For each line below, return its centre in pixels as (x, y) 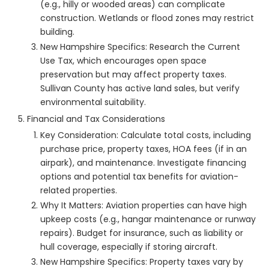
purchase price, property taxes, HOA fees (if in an (144, 149)
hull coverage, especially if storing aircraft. (129, 247)
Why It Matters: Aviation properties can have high (144, 206)
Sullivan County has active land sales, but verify (140, 89)
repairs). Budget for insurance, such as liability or (142, 233)
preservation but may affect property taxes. (133, 75)
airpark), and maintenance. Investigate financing (143, 163)
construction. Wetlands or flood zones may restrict (147, 18)
